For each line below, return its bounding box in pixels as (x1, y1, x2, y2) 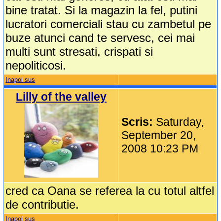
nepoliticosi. (5, 59, 67, 73)
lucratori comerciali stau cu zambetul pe (5, 17, 212, 31)
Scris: (121, 115, 156, 129)
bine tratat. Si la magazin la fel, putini (5, 3, 198, 17)
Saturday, (156, 115, 204, 129)
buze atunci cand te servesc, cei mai (5, 31, 195, 45)
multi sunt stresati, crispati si (5, 45, 153, 59)
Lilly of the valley (15, 90, 107, 104)
